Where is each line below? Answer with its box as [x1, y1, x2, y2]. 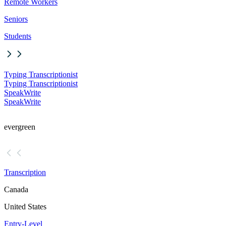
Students [4, 32, 31, 41]
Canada [4, 185, 28, 194]
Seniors [4, 15, 28, 24]
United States [4, 202, 46, 211]
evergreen [4, 123, 35, 132]
